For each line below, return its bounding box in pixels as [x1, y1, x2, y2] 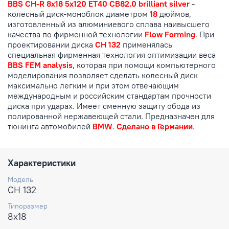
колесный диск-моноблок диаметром [8, 9, 150, 19]
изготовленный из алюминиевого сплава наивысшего [8, 19, 210, 30]
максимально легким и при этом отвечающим [8, 80, 179, 91]
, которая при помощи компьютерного [73, 60, 216, 71]
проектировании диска [8, 39, 95, 50]
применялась [121, 39, 172, 50]
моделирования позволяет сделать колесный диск [8, 70, 198, 81]
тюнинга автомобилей [8, 121, 93, 132]
